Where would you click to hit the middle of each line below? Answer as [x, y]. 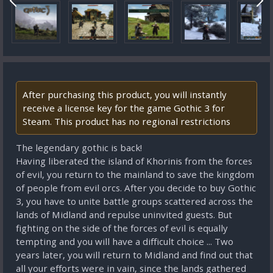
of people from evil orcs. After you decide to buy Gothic [136, 188]
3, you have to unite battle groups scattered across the [134, 201]
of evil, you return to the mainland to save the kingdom [135, 174]
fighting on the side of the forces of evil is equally [122, 228]
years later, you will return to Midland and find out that [134, 255]
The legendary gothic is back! [79, 147]
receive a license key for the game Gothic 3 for [124, 108]
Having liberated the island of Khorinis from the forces [134, 161]
